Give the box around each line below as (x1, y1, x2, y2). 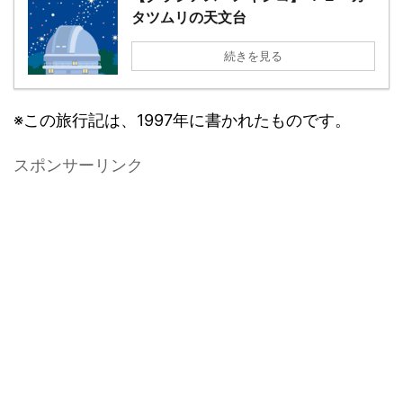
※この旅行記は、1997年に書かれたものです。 (13, 111, 351, 130)
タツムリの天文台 (131, 8, 246, 27)
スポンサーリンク (13, 156, 143, 175)
